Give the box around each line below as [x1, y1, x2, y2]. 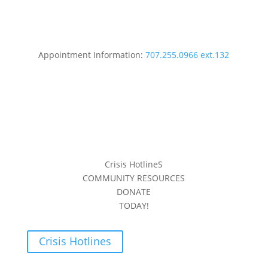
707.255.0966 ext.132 [143, 49, 230, 60]
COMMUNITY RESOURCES [83, 172, 185, 184]
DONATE [117, 186, 151, 197]
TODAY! [118, 200, 149, 211]
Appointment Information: [38, 49, 144, 60]
